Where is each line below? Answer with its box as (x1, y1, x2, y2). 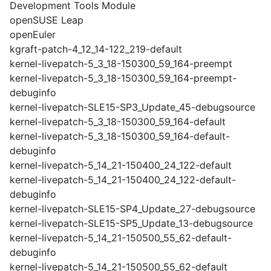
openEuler (10, 28, 56, 41)
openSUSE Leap (10, 14, 83, 26)
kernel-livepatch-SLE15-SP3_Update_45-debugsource (10, 101, 255, 113)
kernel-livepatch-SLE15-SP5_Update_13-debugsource (10, 217, 253, 229)
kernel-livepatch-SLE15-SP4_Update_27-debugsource (10, 203, 255, 215)
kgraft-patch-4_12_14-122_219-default (10, 43, 182, 55)
